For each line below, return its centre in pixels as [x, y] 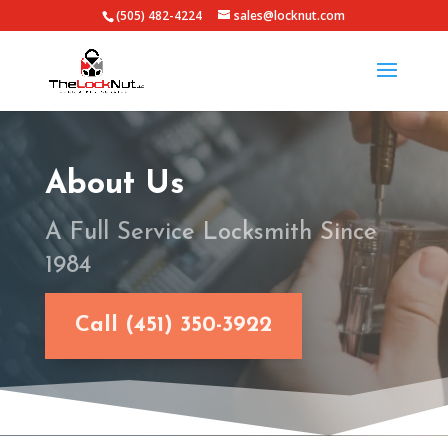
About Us [114, 184]
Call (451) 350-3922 [173, 326]
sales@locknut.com [290, 15]
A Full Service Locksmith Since [210, 232]
